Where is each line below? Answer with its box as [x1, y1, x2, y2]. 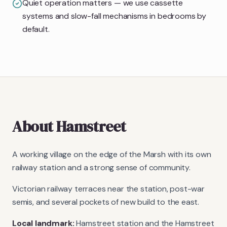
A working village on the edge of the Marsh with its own [12, 148, 211, 160]
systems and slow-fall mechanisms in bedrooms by [22, 10, 207, 21]
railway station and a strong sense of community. [12, 162, 191, 173]
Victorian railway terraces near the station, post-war [12, 183, 205, 194]
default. [22, 23, 50, 34]
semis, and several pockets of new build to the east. [12, 196, 200, 207]
